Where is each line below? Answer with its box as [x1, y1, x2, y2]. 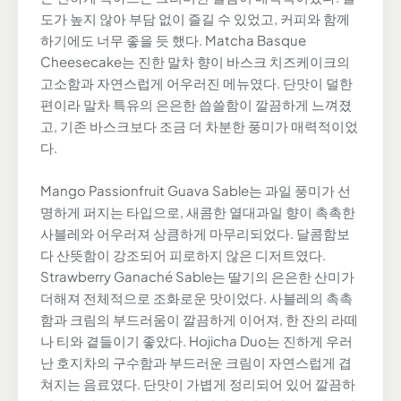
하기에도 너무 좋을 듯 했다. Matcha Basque [40, 30, 306, 48]
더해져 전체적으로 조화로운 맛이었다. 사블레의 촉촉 [40, 288, 353, 306]
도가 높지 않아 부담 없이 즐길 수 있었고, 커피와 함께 [40, 9, 350, 27]
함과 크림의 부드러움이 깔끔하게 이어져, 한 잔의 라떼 [40, 310, 358, 328]
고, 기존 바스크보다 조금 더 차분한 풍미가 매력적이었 [40, 116, 358, 134]
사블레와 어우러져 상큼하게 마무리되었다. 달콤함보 [40, 224, 350, 242]
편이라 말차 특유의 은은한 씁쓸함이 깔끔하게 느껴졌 [40, 95, 352, 113]
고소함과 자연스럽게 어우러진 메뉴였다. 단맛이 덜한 [40, 73, 353, 91]
